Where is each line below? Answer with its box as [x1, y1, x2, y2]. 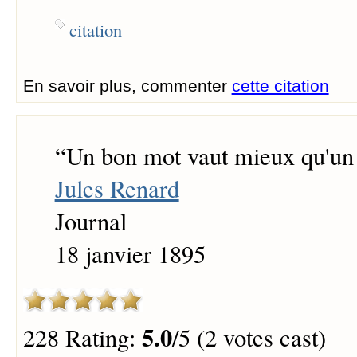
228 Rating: [22, 320, 142, 354]
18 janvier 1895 [54, 237, 206, 271]
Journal [54, 205, 127, 238]
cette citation [231, 76, 329, 96]
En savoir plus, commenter [22, 76, 232, 96]
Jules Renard [54, 172, 179, 206]
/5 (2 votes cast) [171, 320, 326, 354]
